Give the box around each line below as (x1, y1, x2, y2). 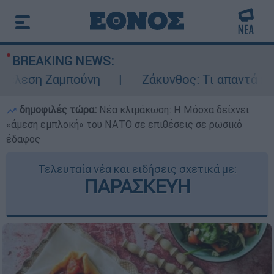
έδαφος (6, 133, 40, 145)
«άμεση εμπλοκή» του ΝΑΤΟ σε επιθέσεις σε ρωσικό (6, 118, 242, 130)
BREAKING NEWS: (12, 53, 114, 68)
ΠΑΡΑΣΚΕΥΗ (84, 174, 190, 198)
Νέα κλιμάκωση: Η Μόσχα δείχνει (99, 103, 249, 116)
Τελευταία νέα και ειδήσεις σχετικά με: (37, 162, 237, 176)
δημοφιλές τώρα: (17, 103, 99, 116)
